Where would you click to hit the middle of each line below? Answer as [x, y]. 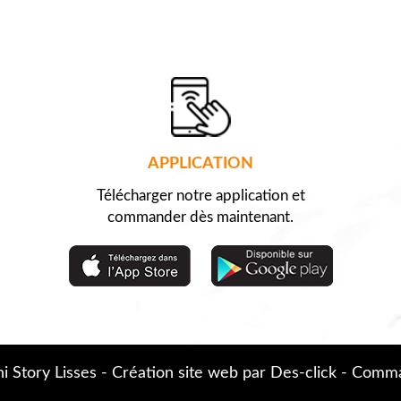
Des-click [303, 374]
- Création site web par [183, 374]
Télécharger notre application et [200, 196]
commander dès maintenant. [200, 218]
